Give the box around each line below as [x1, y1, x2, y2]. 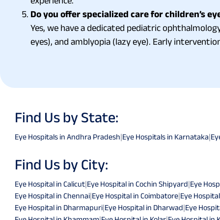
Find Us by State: [15, 109, 118, 125]
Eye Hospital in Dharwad [105, 203, 183, 212]
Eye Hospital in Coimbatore [92, 191, 178, 200]
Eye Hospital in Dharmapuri [15, 203, 103, 212]
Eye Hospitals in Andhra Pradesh [15, 132, 120, 141]
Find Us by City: [15, 156, 108, 172]
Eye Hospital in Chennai [15, 191, 90, 200]
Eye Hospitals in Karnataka [122, 132, 209, 141]
